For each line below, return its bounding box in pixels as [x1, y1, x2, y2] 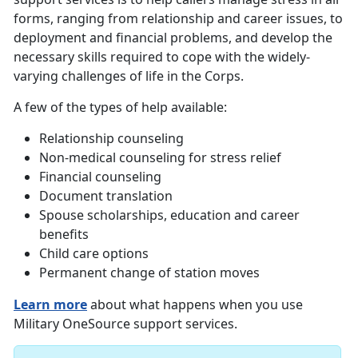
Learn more [14, 295, 87, 313]
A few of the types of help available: [14, 97, 227, 116]
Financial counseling [39, 167, 161, 185]
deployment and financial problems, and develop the [14, 28, 332, 46]
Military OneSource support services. [14, 314, 237, 332]
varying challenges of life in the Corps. [14, 66, 244, 85]
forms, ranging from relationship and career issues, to [14, 9, 343, 27]
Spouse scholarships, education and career [39, 205, 300, 224]
